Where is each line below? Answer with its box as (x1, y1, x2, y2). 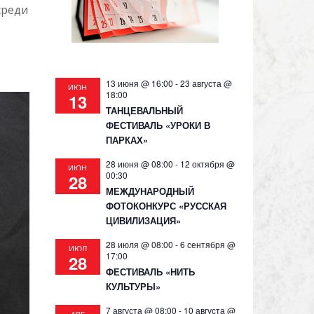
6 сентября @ (179, 238, 235, 250)
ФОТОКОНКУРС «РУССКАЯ (105, 199, 226, 212)
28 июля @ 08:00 (105, 238, 173, 250)
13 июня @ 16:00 (105, 77, 173, 89)
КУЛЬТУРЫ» (105, 280, 161, 293)
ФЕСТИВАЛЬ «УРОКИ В (105, 118, 210, 132)
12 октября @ (179, 158, 235, 170)
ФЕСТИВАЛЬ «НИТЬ (105, 265, 195, 278)
